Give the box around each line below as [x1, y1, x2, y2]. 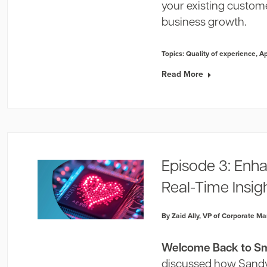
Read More [162, 68, 204, 80]
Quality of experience [186, 48, 256, 58]
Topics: [162, 48, 187, 58]
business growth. [162, 17, 247, 29]
